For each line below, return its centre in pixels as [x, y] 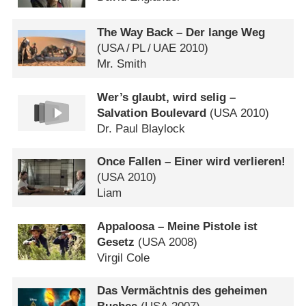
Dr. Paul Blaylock [141, 128]
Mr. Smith [122, 64]
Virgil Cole [124, 258]
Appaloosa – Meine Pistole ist [178, 226]
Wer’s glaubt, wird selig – [167, 97]
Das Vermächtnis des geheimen [182, 291]
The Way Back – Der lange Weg [181, 33]
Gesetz [116, 242]
